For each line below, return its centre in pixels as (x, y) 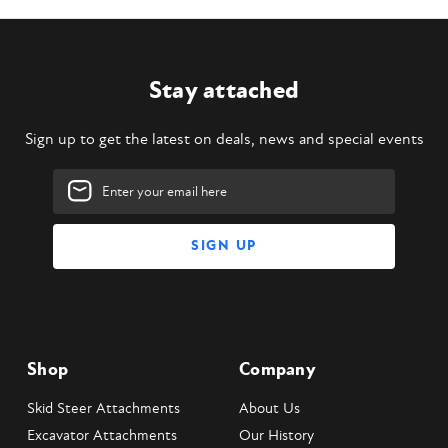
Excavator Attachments (102, 435)
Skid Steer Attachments (103, 408)
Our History (276, 435)
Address (78, 200)
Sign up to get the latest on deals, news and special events (224, 138)
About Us (269, 408)
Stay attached (224, 90)
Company (277, 369)
